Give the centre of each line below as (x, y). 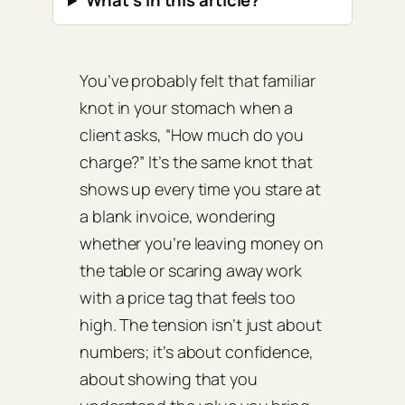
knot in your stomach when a (187, 108)
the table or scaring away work (191, 271)
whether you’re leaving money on (202, 244)
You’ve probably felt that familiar (198, 81)
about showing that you (169, 379)
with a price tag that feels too (188, 298)
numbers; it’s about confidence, (197, 352)
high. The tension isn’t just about (201, 325)
